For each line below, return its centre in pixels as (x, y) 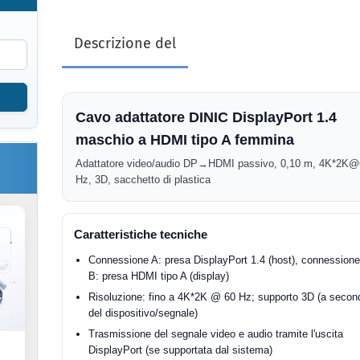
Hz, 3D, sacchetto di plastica (143, 180)
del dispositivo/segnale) (143, 313)
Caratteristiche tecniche (141, 234)
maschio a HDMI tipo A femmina (185, 140)
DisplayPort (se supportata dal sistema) (181, 350)
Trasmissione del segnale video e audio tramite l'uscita (216, 334)
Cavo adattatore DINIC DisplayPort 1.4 (207, 117)
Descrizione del (125, 43)
